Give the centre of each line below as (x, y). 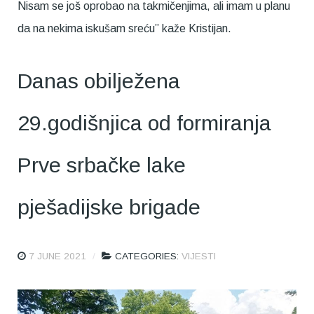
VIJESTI (199, 256)
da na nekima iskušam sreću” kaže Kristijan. (126, 28)
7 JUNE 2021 (57, 256)
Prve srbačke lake (102, 164)
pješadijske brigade (109, 206)
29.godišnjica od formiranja (144, 122)
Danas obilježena (99, 80)
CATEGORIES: (148, 256)
